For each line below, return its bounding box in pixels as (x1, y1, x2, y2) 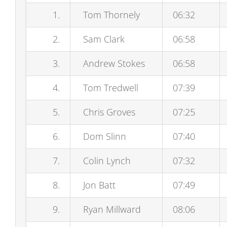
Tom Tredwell (80, 82, 138, 94)
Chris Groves (80, 106, 135, 118)
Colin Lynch (80, 155, 131, 167)
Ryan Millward (80, 203, 141, 215)
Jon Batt (80, 179, 116, 191)
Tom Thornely (80, 9, 140, 21)
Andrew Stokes (80, 57, 145, 69)
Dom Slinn (80, 130, 126, 142)
